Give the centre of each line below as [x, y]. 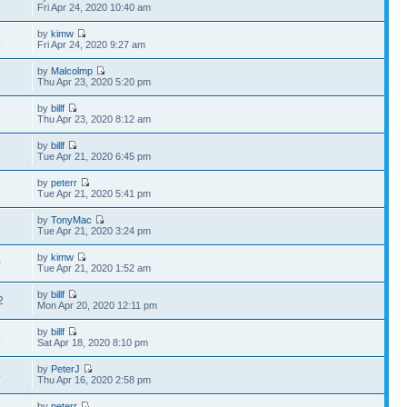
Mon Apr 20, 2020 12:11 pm [98, 305]
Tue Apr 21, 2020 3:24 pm [94, 231]
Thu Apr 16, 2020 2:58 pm [94, 380]
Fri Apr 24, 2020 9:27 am [92, 45]
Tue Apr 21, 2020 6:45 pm [94, 156]
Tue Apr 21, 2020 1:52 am [94, 268]
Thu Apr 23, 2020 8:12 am [94, 119]
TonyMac [72, 220]
